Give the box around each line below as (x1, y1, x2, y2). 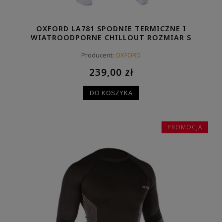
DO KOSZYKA (89, 89, 133, 96)
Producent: (81, 51, 114, 60)
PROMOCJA (167, 122, 202, 131)
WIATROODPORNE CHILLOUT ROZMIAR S (31, 33, 191, 43)
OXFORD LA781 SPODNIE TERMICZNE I (36, 24, 186, 34)
